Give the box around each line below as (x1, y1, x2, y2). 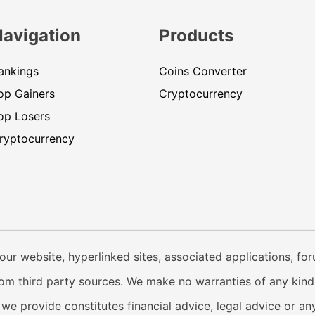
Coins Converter (158, 64, 247, 79)
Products (158, 25, 233, 46)
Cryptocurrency (158, 86, 243, 101)
